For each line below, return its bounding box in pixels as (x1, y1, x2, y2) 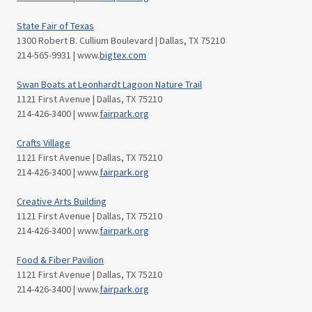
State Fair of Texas (17, 19, 94, 32)
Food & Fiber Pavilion (17, 253, 104, 266)
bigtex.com (100, 49, 146, 61)
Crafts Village (17, 136, 70, 149)
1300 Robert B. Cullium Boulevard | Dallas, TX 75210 (17, 34, 225, 47)
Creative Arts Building (17, 195, 107, 208)
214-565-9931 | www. (17, 49, 100, 61)
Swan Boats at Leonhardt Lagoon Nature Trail (17, 78, 202, 91)
